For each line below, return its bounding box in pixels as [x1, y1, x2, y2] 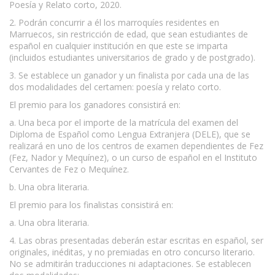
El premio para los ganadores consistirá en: [9, 98, 180, 110]
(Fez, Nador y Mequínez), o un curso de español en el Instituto [9, 151, 257, 163]
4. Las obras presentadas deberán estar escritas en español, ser [9, 234, 263, 246]
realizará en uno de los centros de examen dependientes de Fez [9, 139, 263, 152]
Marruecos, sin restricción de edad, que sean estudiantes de [9, 28, 248, 40]
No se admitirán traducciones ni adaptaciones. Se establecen [9, 257, 251, 269]
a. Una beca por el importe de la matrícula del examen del [9, 116, 238, 128]
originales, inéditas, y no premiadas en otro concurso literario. [9, 246, 255, 258]
